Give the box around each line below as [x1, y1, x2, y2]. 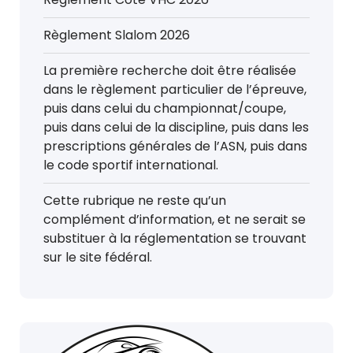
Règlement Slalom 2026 [43, 26, 190, 44]
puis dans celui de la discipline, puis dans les [43, 118, 309, 136]
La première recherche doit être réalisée [43, 61, 296, 80]
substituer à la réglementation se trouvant [43, 229, 307, 247]
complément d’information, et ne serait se [43, 210, 306, 229]
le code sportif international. [43, 156, 218, 174]
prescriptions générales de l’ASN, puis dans [43, 137, 307, 155]
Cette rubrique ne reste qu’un [43, 191, 226, 210]
